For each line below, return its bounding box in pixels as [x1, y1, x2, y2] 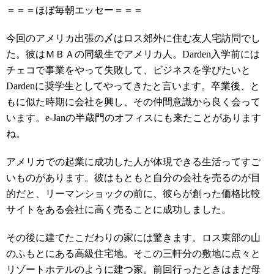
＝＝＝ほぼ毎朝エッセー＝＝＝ [6, 5, 143, 15]
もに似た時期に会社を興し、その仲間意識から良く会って [6, 97, 261, 107]
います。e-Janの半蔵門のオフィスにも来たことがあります [6, 113, 261, 123]
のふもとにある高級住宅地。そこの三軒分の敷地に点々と [6, 248, 261, 259]
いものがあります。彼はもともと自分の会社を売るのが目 [6, 172, 261, 183]
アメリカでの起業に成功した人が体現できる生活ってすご [6, 157, 261, 167]
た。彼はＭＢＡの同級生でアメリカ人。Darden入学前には [6, 49, 260, 59]
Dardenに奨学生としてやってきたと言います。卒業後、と [6, 81, 260, 91]
